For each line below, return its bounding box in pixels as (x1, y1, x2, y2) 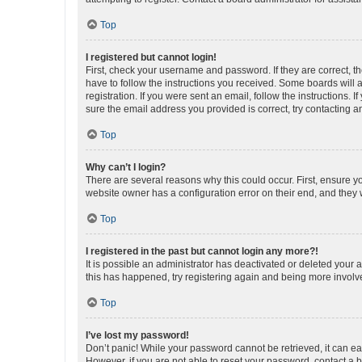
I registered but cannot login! (86, 52, 217, 63)
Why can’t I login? (86, 162, 166, 173)
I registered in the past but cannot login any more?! (86, 246, 318, 257)
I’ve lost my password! (86, 330, 189, 341)
